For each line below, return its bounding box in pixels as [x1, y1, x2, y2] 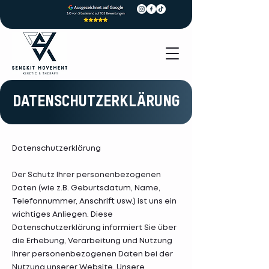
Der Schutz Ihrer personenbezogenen [12, 172, 161, 178]
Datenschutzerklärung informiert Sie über [12, 225, 177, 231]
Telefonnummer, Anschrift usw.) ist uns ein [12, 198, 177, 205]
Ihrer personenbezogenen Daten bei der [12, 251, 173, 258]
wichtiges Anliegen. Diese [12, 211, 113, 218]
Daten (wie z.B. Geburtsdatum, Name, [12, 185, 160, 192]
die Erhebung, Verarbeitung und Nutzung [12, 238, 172, 244]
